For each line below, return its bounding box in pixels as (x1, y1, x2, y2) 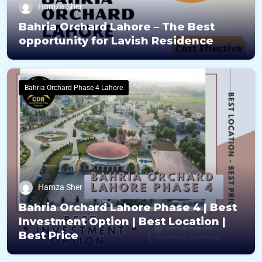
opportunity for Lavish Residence (19, 35, 213, 47)
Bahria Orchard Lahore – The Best (19, 20, 215, 33)
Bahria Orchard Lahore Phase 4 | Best (19, 201, 237, 214)
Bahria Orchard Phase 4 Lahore (25, 84, 123, 92)
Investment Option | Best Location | (19, 215, 226, 228)
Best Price (19, 229, 78, 242)
